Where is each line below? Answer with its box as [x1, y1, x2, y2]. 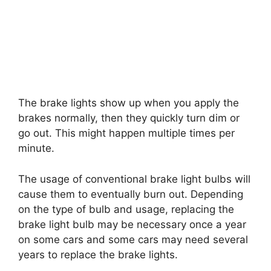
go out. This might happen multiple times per [18, 127, 235, 140]
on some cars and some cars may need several [18, 233, 248, 246]
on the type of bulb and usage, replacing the [18, 203, 234, 215]
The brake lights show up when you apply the [18, 97, 239, 109]
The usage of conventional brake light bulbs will [18, 172, 250, 185]
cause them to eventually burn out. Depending [18, 188, 243, 200]
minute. [18, 142, 54, 155]
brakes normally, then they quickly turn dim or [18, 112, 240, 125]
